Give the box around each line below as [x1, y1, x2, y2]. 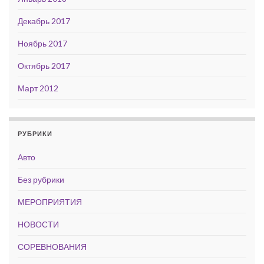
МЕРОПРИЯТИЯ [18, 197, 82, 207]
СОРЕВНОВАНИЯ [18, 242, 87, 252]
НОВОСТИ [18, 219, 59, 229]
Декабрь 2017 [18, 16, 70, 26]
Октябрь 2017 [18, 61, 70, 71]
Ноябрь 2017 [18, 38, 67, 48]
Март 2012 [18, 83, 58, 93]
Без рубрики [18, 174, 64, 184]
